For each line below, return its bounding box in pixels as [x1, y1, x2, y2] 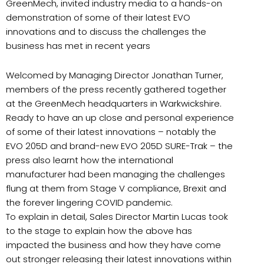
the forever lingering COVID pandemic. [6, 196, 173, 209]
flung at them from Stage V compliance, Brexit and [6, 181, 226, 194]
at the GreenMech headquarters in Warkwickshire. [6, 97, 222, 110]
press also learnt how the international [6, 153, 173, 166]
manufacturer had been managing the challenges [6, 167, 225, 180]
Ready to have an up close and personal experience [6, 111, 234, 124]
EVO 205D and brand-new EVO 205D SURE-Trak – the [6, 139, 233, 152]
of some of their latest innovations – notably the [6, 125, 216, 138]
